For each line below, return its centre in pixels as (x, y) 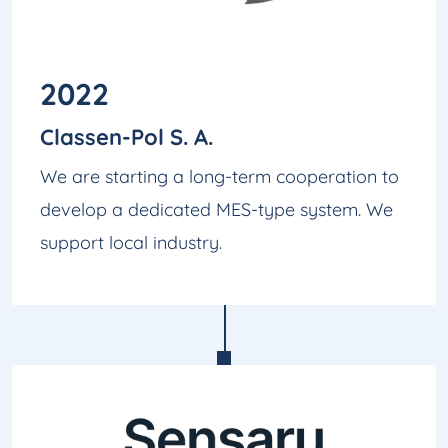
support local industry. (131, 243)
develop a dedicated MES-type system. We (216, 210)
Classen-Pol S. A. (126, 137)
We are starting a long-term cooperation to (219, 177)
